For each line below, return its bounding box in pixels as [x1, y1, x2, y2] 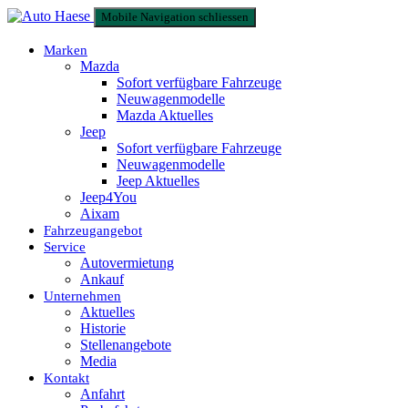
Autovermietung [80, 255, 174, 270]
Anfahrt [80, 386, 125, 402]
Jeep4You [80, 189, 137, 205]
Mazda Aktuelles [117, 107, 213, 123]
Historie [80, 321, 126, 336]
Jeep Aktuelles [117, 173, 199, 189]
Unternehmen [44, 289, 121, 303]
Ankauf [80, 271, 124, 287]
